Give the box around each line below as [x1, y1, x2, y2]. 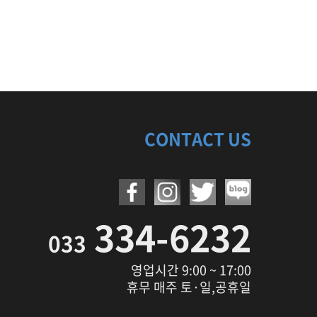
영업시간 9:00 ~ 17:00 [130, 260, 251, 280]
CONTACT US [144, 126, 251, 152]
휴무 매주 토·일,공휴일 [126, 277, 251, 297]
